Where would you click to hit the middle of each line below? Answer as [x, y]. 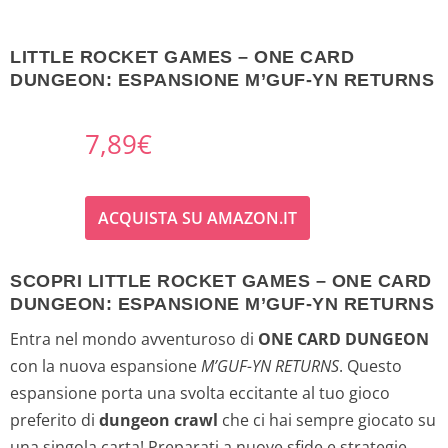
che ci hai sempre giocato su [327, 420]
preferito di [54, 420]
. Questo [370, 366]
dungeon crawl [158, 420]
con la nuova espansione [105, 366]
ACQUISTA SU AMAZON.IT [197, 218]
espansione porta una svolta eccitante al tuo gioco [200, 393]
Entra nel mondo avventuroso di [134, 339]
